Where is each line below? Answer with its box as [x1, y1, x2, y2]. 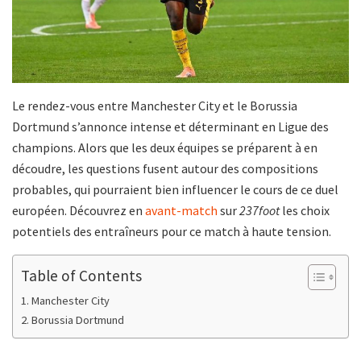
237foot [239, 201, 280, 218]
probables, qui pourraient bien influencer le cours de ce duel [12, 180, 338, 197]
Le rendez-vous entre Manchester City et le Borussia [12, 97, 297, 114]
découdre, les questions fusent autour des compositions [12, 160, 318, 176]
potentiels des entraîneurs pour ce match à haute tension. [12, 222, 331, 239]
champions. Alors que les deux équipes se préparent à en [12, 139, 317, 156]
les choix [280, 201, 330, 218]
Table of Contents [21, 265, 142, 285]
